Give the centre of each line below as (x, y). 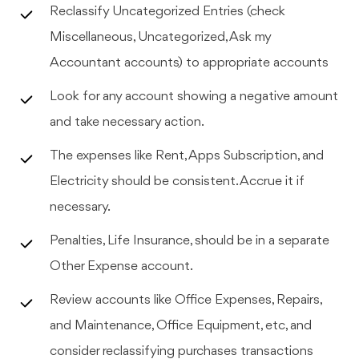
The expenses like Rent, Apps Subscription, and (187, 155)
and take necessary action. (127, 122)
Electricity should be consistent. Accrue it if (177, 181)
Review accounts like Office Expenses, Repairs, (187, 300)
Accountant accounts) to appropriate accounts (190, 63)
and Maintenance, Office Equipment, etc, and (181, 325)
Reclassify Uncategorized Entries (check (168, 11)
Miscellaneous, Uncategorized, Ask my (161, 37)
